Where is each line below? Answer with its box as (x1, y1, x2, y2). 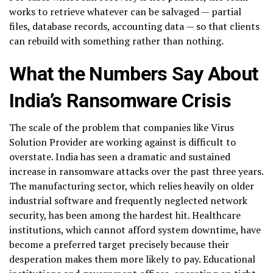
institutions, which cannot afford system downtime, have (9, 223, 261, 237)
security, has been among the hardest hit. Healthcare (9, 208, 241, 222)
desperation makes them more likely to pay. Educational (9, 252, 255, 266)
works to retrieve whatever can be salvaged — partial (9, 5, 241, 19)
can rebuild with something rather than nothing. (9, 34, 224, 48)
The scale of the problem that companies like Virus (9, 121, 234, 135)
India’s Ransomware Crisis (9, 89, 231, 113)
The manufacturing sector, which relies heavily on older (9, 179, 254, 193)
